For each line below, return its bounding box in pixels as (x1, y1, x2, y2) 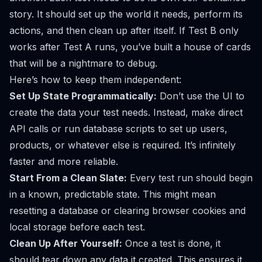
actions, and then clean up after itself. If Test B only (9, 24, 239, 36)
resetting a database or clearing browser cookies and (9, 204, 246, 216)
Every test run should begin (127, 171, 253, 184)
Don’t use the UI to (157, 89, 244, 102)
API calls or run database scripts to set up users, (9, 122, 227, 135)
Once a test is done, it (122, 237, 220, 249)
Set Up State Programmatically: (9, 89, 157, 102)
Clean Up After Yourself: (9, 237, 122, 249)
